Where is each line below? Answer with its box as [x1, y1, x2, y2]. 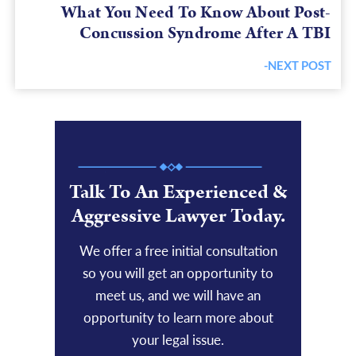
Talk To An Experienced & [68, 179, 288, 207]
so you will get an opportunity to [83, 265, 273, 282]
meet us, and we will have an [95, 287, 261, 304]
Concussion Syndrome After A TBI [79, 21, 331, 46]
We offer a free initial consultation [79, 242, 277, 260]
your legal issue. [132, 331, 224, 349]
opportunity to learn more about [83, 309, 273, 327]
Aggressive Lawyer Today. [71, 203, 285, 230]
